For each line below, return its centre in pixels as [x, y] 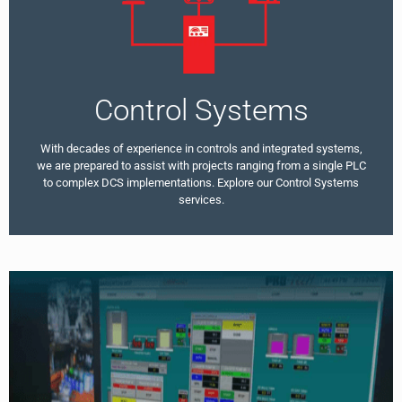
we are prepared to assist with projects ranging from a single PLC [201, 165]
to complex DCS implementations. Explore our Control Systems [201, 182]
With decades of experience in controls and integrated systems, [201, 148]
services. [201, 199]
